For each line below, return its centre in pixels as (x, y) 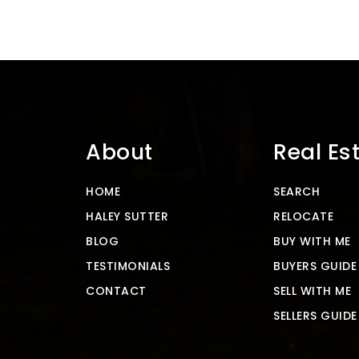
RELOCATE (303, 217)
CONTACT (116, 291)
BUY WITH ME (312, 242)
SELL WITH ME (312, 291)
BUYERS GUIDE (315, 266)
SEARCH (296, 192)
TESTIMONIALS (128, 266)
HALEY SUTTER (127, 217)
